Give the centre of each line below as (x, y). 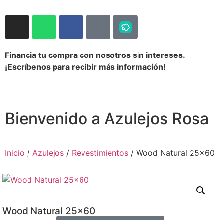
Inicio (15, 153)
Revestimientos (100, 153)
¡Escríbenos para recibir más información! (85, 67)
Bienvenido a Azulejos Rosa (107, 119)
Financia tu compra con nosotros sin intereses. (95, 55)
